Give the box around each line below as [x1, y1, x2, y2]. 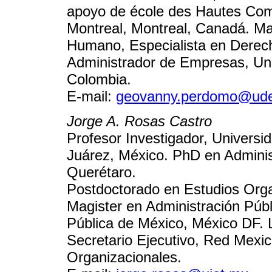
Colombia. [67, 71, 131, 88]
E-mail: [67, 88, 116, 105]
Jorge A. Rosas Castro [67, 112, 212, 129]
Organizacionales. [67, 248, 182, 265]
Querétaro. [67, 163, 136, 180]
